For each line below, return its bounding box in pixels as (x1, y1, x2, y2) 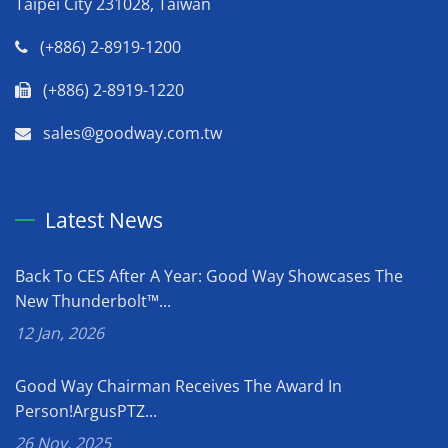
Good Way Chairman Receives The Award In (15, 374, 342, 397)
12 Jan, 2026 (15, 321, 104, 344)
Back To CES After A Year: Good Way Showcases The (15, 264, 403, 287)
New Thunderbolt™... (15, 289, 171, 312)
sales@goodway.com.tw (43, 121, 222, 144)
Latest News (45, 205, 163, 234)
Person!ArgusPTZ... (15, 399, 157, 422)
